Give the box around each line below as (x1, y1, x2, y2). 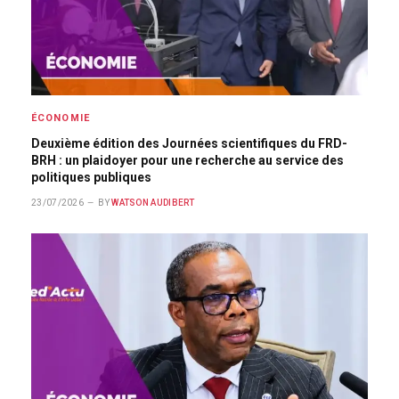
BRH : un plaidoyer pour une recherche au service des (31, 153, 344, 167)
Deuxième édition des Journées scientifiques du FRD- (31, 136, 347, 151)
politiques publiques (31, 170, 151, 184)
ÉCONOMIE (31, 112, 90, 124)
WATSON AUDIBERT (111, 198, 195, 208)
